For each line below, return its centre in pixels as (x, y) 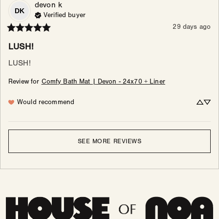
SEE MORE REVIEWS (109, 142)
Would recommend (46, 102)
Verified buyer (65, 15)
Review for (24, 82)
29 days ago (192, 27)
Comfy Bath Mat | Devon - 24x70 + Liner (103, 82)
